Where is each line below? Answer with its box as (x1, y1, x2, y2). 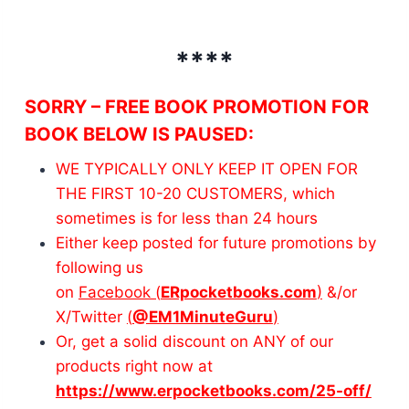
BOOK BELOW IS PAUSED (24, 122, 248, 145)
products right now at (55, 356, 213, 375)
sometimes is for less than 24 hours (55, 208, 318, 227)
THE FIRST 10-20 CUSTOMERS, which (55, 184, 335, 203)
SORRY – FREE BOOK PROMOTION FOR (24, 95, 369, 118)
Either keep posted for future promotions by (55, 233, 376, 252)
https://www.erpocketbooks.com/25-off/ (55, 381, 372, 400)
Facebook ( (78, 282, 161, 301)
